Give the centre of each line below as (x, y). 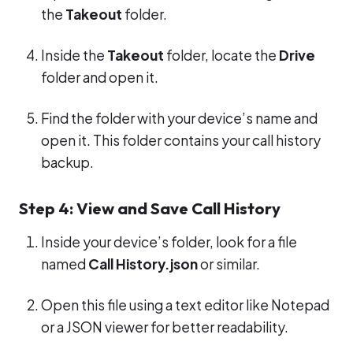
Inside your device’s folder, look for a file (169, 242)
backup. (67, 163)
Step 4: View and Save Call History (150, 208)
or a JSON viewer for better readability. (165, 327)
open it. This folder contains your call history (181, 141)
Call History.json (143, 264)
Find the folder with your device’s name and (179, 119)
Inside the (74, 56)
